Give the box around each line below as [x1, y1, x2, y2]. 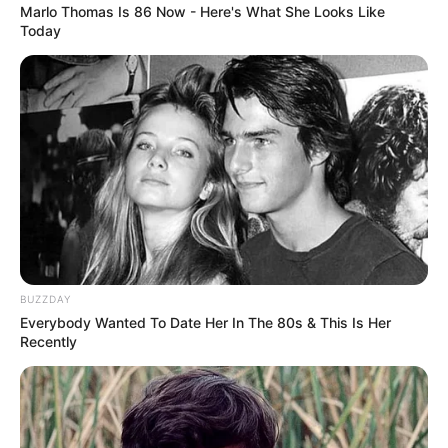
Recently [20, 333, 77, 351]
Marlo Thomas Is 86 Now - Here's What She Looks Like [20, 3, 385, 21]
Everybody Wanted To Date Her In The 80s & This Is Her [20, 314, 391, 332]
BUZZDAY [20, 293, 71, 306]
